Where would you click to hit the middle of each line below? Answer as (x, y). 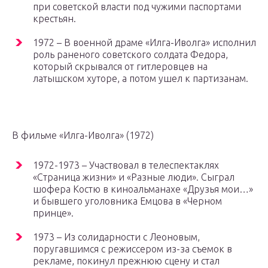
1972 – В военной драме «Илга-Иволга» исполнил (144, 43)
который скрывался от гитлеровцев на (120, 67)
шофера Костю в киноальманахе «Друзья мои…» (143, 189)
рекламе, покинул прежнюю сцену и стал (126, 261)
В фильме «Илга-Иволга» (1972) (83, 135)
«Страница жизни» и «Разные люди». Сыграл (134, 177)
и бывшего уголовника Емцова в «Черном (127, 201)
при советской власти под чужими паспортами (137, 7)
